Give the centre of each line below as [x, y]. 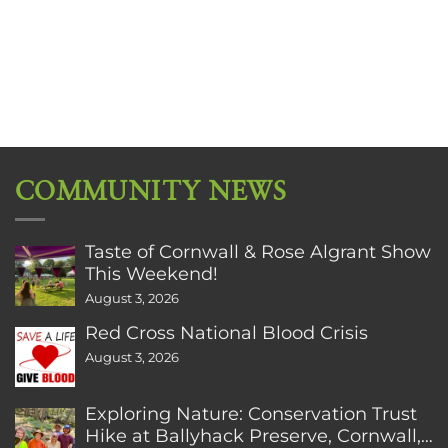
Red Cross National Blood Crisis [226, 332]
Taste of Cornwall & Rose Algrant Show [258, 251]
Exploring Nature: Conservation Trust [251, 413]
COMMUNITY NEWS [151, 192]
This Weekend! [151, 273]
